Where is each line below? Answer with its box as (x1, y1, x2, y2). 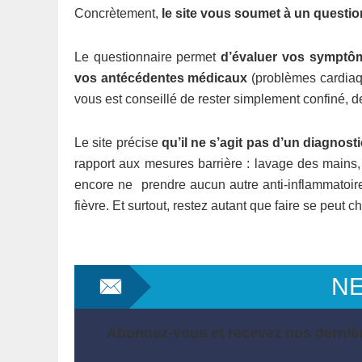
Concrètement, (74, 6, 162, 20)
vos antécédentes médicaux (74, 71, 248, 85)
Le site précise (74, 136, 162, 149)
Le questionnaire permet (74, 50, 221, 64)
